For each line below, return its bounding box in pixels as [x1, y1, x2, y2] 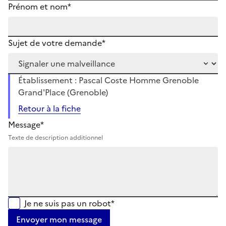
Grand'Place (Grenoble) [18, 86, 108, 98]
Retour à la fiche [18, 102, 81, 115]
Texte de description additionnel [8, 133, 103, 142]
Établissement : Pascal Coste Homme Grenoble [18, 74, 199, 86]
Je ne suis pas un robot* [24, 197, 115, 209]
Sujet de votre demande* [8, 36, 105, 49]
